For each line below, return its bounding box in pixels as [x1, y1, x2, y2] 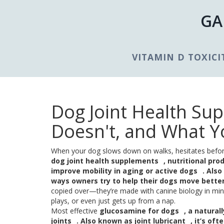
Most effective [51, 206, 99, 216]
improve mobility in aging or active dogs [51, 166, 197, 176]
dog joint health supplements [51, 156, 158, 166]
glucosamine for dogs [99, 206, 179, 216]
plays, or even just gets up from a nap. [51, 196, 175, 206]
